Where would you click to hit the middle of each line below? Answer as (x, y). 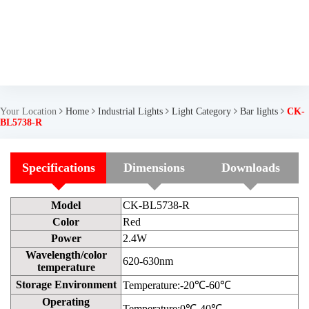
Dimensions (154, 168)
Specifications (58, 168)
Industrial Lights (130, 111)
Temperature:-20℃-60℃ (177, 285)
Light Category (201, 111)
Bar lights (259, 111)
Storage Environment (66, 285)
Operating (66, 302)
